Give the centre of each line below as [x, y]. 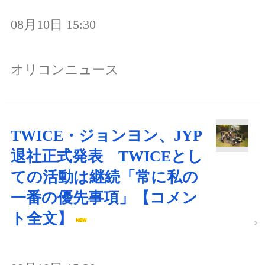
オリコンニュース [65, 69]
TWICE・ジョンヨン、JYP [106, 135]
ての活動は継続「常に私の [104, 177]
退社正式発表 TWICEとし [107, 156]
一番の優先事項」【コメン [104, 198]
